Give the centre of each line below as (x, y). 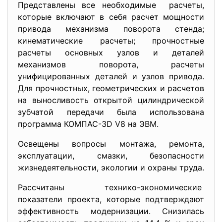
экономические (172, 187)
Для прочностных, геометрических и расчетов (111, 88)
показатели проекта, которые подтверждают (111, 199)
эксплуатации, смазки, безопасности (111, 156)
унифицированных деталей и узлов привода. (111, 76)
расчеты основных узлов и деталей (111, 53)
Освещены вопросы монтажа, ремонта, (111, 144)
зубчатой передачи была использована (111, 112)
